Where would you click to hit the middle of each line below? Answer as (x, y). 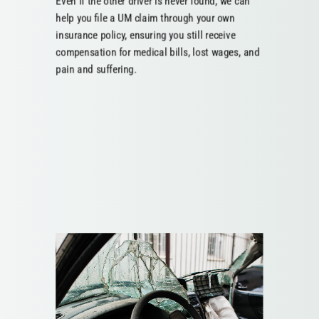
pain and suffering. (96, 69)
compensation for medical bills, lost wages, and (158, 52)
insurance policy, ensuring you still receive (146, 35)
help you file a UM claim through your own (145, 18)
